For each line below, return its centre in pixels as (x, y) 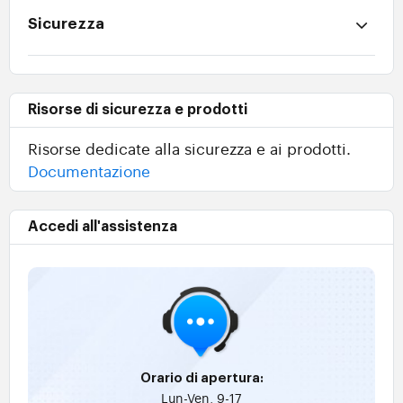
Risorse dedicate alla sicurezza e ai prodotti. (189, 148)
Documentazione (89, 171)
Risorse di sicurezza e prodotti (138, 110)
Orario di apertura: (201, 379)
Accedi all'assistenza (103, 227)
